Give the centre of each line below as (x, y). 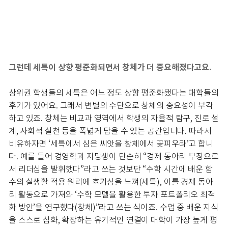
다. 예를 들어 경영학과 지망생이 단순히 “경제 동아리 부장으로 (114, 157)
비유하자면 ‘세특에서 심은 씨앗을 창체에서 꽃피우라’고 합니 (111, 144)
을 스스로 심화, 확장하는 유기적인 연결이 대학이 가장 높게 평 (113, 220)
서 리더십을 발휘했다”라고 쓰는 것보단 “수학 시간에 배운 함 (111, 169)
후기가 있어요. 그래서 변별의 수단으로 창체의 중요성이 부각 (111, 106)
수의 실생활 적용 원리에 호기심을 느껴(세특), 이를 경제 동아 (111, 182)
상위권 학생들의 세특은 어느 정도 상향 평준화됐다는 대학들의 (114, 93)
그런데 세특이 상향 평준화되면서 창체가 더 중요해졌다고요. (110, 68)
